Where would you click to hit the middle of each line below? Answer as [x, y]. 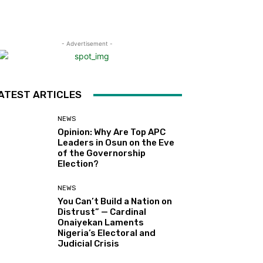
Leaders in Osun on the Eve [116, 143]
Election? [78, 164]
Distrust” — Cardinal [102, 212]
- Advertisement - [87, 44]
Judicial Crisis [89, 244]
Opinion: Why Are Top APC [112, 132]
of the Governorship [102, 154]
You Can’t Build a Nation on [115, 202]
